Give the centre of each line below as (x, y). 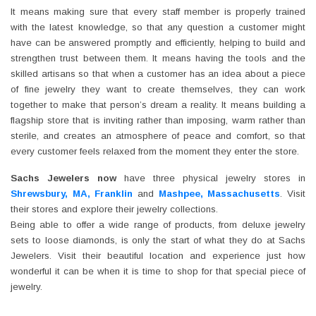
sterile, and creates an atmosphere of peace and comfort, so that (158, 135)
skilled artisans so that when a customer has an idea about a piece (158, 73)
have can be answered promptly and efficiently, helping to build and (158, 42)
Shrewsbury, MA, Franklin (72, 193)
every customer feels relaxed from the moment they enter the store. (155, 151)
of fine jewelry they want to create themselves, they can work (158, 89)
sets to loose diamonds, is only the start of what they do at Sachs (158, 240)
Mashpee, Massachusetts (219, 193)
